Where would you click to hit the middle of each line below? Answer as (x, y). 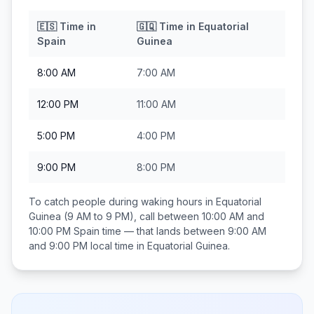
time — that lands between (164, 231)
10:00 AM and (233, 216)
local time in (117, 246)
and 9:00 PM (58, 246)
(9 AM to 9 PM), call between (131, 216)
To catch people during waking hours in (122, 202)
